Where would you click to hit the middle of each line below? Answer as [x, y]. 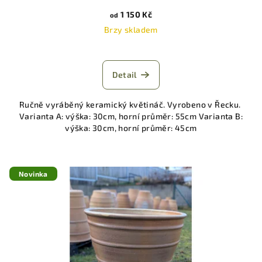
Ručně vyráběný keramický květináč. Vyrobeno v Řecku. [131, 105]
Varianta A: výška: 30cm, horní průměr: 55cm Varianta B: [131, 116]
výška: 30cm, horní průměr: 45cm [131, 128]
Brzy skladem [131, 30]
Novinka [33, 174]
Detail [125, 75]
